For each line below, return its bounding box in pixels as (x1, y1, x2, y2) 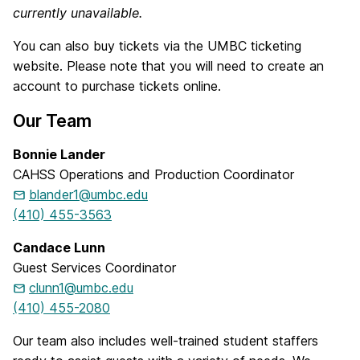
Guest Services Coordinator (13, 260, 176, 276)
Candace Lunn (13, 239, 105, 256)
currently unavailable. (13, 5, 142, 21)
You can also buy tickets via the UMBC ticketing (13, 38, 301, 54)
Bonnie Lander (13, 146, 105, 162)
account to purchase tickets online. (13, 78, 221, 94)
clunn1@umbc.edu (29, 280, 133, 296)
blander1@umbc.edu (29, 186, 148, 202)
